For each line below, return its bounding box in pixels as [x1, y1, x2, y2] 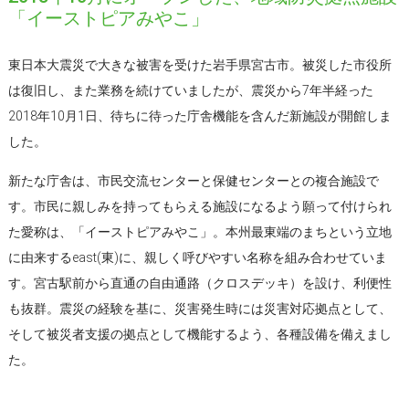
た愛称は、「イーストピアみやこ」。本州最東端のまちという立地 [7, 224, 392, 239]
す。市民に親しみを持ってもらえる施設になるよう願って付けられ [7, 198, 392, 214]
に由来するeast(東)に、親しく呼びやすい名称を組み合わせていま [7, 249, 387, 265]
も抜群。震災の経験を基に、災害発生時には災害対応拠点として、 [7, 300, 392, 316]
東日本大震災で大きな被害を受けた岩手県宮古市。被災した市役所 [7, 57, 392, 72]
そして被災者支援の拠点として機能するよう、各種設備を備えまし [7, 326, 392, 341]
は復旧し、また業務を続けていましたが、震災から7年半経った [7, 82, 373, 98]
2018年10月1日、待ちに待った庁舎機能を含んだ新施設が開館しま [7, 108, 392, 123]
